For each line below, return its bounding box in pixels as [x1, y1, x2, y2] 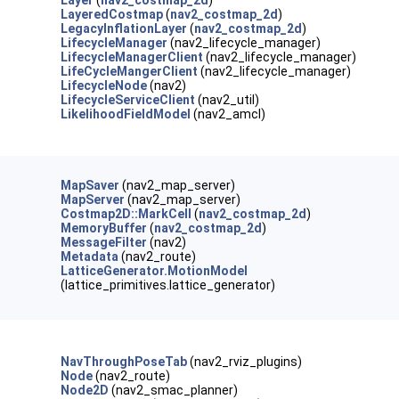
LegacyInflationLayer [61, 21, 188, 36]
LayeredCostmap [61, 7, 164, 21]
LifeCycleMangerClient [61, 64, 199, 78]
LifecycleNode [61, 78, 148, 93]
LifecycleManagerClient [61, 50, 204, 64]
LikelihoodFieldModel [61, 107, 191, 121]
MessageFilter [61, 235, 148, 249]
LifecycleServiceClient [61, 93, 196, 107]
